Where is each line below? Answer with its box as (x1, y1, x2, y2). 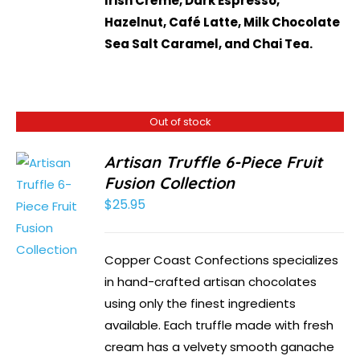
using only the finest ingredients (104, 295, 297, 313)
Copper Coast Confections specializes (104, 252, 339, 269)
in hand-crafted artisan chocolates (104, 273, 317, 291)
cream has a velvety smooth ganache (104, 338, 335, 356)
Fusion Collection (104, 173, 235, 194)
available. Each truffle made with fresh (104, 317, 334, 334)
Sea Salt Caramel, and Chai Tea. (104, 35, 313, 53)
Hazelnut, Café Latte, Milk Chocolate (104, 14, 341, 31)
